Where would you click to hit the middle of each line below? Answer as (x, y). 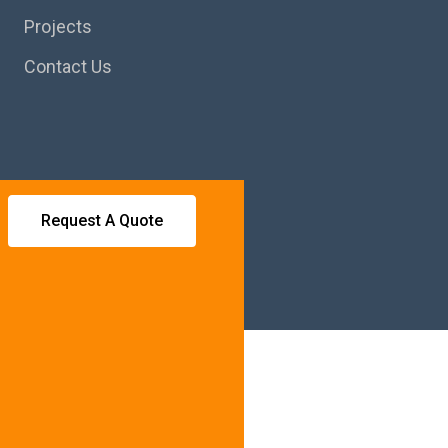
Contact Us (67, 66)
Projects (57, 26)
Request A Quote (102, 220)
